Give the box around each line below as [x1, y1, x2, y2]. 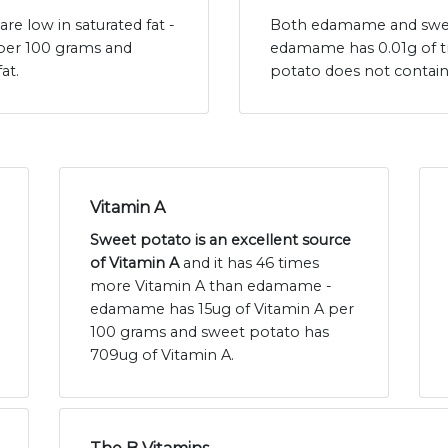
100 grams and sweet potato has [90, 323, 329, 342]
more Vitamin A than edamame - [90, 277, 332, 296]
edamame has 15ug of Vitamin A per [90, 300, 354, 319]
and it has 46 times [179, 254, 319, 273]
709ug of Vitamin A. [90, 346, 234, 365]
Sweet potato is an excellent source [90, 231, 351, 250]
